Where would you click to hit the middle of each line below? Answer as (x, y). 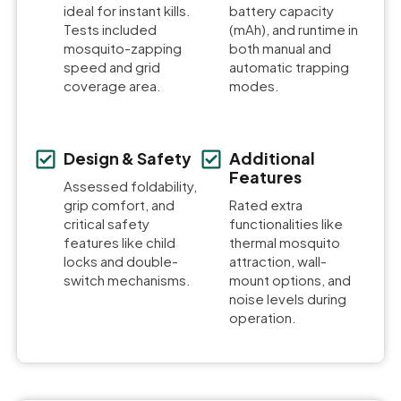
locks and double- (121, 260)
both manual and (280, 47)
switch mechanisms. (127, 279)
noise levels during (288, 298)
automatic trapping (289, 66)
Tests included (110, 29)
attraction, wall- (278, 260)
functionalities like (286, 223)
